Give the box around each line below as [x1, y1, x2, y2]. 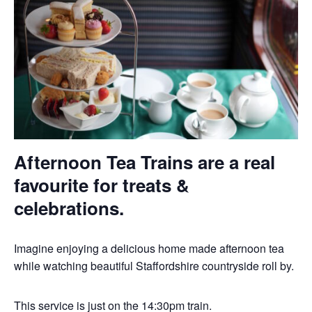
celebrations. [14, 194, 124, 221]
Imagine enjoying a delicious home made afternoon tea [14, 240, 284, 256]
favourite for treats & [14, 171, 189, 198]
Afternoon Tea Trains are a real [14, 148, 275, 175]
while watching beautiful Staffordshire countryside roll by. [14, 258, 294, 274]
